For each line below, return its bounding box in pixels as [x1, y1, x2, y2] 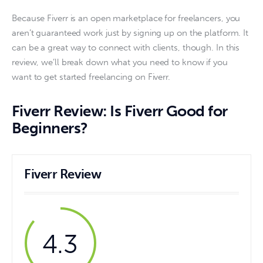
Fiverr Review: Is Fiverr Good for [12, 102, 228, 121]
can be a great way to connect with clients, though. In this [12, 42, 242, 53]
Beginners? [12, 119, 88, 138]
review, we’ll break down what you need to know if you [12, 57, 230, 68]
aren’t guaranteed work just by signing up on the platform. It [12, 28, 251, 39]
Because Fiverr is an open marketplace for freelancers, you [12, 13, 243, 24]
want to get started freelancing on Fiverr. [12, 72, 173, 83]
